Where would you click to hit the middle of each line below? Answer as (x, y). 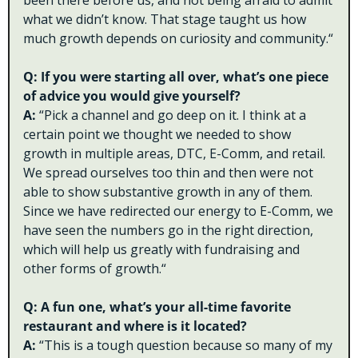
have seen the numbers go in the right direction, (168, 231)
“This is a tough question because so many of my (186, 346)
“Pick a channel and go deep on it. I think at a (173, 115)
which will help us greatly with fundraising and (161, 250)
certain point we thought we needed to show (157, 135)
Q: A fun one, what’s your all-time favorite (157, 307)
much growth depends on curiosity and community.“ (178, 39)
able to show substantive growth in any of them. (168, 192)
